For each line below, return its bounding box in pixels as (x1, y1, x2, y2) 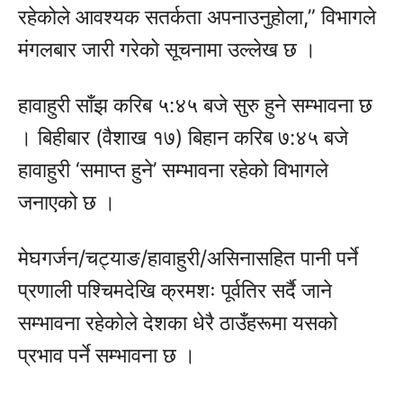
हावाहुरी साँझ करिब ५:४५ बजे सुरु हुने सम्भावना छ (18, 93, 372, 119)
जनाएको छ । (18, 190, 116, 216)
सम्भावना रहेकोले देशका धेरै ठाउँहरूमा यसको (18, 310, 337, 336)
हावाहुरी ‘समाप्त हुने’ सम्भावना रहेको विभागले (18, 157, 328, 184)
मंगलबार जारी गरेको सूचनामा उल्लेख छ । (18, 37, 317, 63)
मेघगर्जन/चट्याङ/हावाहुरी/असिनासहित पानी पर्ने (18, 246, 358, 272)
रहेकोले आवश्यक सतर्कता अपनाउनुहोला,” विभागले (18, 4, 376, 31)
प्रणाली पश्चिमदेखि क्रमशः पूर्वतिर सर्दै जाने (18, 278, 332, 304)
